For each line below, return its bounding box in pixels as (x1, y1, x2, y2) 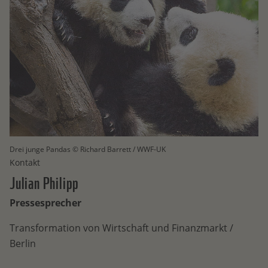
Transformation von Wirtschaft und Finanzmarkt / (10, 221, 233, 235)
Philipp (42, 169, 80, 194)
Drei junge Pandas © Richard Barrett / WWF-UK (10, 144, 166, 155)
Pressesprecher (10, 196, 81, 210)
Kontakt (10, 157, 40, 169)
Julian (10, 169, 43, 194)
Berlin (10, 237, 36, 251)
